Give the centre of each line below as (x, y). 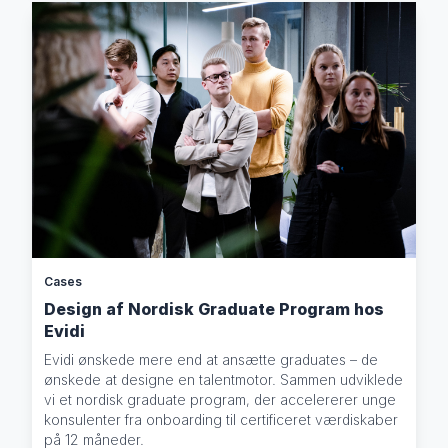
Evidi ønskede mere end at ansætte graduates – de (211, 359)
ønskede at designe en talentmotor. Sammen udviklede (224, 379)
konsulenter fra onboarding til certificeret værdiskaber (221, 419)
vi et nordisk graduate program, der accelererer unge (220, 399)
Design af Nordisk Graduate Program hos (214, 308)
